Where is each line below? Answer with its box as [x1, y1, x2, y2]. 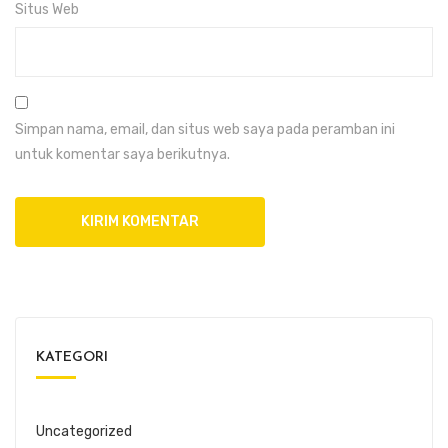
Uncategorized [36, 422, 132, 440]
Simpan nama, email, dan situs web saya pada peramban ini [15, 120, 395, 138]
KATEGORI [36, 345, 108, 367]
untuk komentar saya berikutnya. [15, 145, 230, 163]
